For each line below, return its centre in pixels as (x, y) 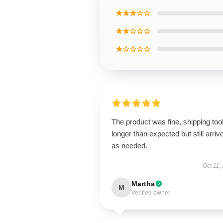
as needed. (129, 146)
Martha (143, 184)
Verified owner (151, 193)
